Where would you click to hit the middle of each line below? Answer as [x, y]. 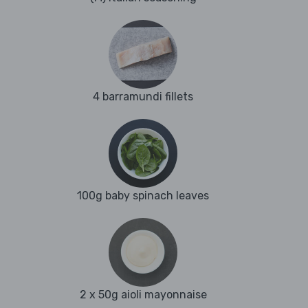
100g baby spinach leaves [143, 196]
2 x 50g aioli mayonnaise [143, 295]
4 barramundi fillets [143, 97]
